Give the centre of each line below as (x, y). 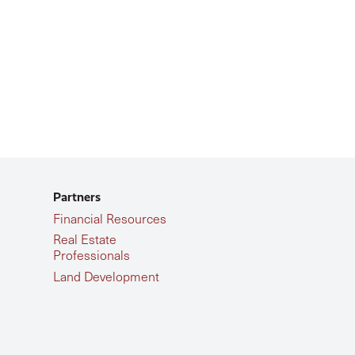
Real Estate (84, 239)
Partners (76, 197)
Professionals (91, 255)
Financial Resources (109, 218)
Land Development (106, 276)
